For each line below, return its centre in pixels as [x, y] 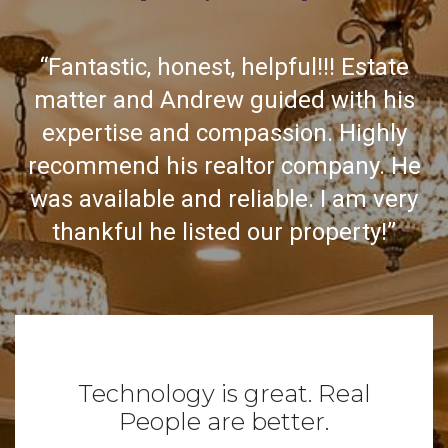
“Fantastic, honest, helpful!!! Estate [224, 67]
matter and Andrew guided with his [224, 100]
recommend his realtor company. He [224, 166]
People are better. [224, 421]
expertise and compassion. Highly [224, 133]
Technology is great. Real [224, 393]
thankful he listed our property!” [224, 232]
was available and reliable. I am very [224, 199]
